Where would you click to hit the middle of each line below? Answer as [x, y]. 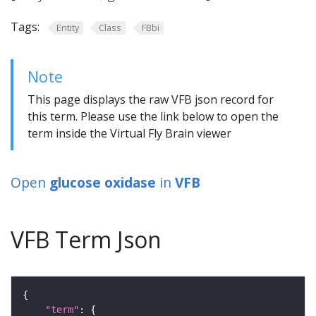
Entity [67, 28]
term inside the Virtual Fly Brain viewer [129, 133]
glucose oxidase [103, 182]
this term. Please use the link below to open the [153, 116]
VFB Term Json [86, 239]
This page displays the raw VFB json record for [151, 99]
